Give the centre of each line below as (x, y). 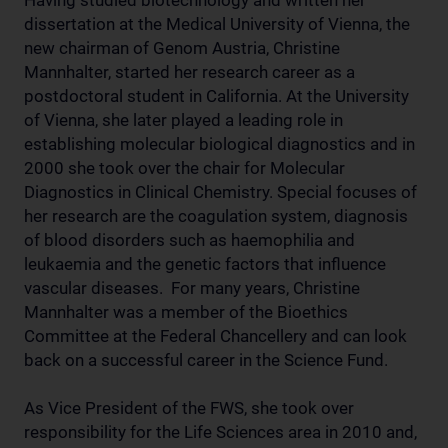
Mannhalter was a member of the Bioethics (186, 312)
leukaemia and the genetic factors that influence (205, 264)
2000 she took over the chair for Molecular (184, 168)
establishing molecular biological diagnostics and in (219, 144)
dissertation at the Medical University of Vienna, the (217, 24)
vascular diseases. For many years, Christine (192, 288)
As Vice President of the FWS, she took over (189, 408)
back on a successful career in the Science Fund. (206, 360)
